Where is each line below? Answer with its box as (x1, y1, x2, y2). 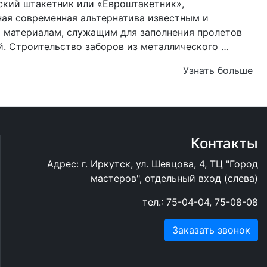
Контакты (191, 134, 258, 152)
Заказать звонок (172, 223, 250, 236)
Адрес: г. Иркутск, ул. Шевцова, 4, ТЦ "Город (47, 157, 258, 170)
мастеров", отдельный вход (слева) (91, 172, 258, 184)
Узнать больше (183, 64, 253, 76)
